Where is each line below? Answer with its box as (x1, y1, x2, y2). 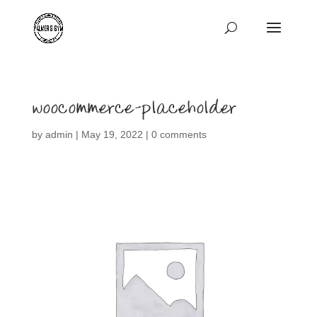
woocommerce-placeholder (31, 93, 236, 122)
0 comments (151, 129, 207, 140)
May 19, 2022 (81, 129, 143, 140)
